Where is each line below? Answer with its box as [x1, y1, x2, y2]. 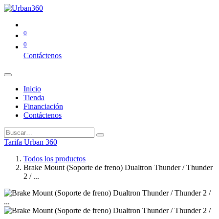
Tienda [23, 93, 44, 102]
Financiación [23, 102, 63, 110]
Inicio [23, 84, 41, 93]
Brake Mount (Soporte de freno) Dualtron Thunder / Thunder [23, 163, 213, 172]
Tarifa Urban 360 [4, 137, 57, 146]
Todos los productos [23, 154, 86, 163]
